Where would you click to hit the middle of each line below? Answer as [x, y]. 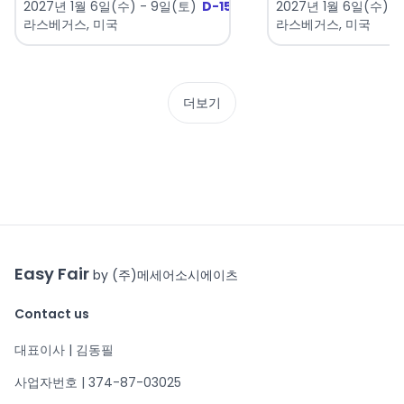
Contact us [52, 314]
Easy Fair [54, 274]
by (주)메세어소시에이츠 [165, 275]
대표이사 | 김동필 [64, 350]
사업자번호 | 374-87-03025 [98, 383]
